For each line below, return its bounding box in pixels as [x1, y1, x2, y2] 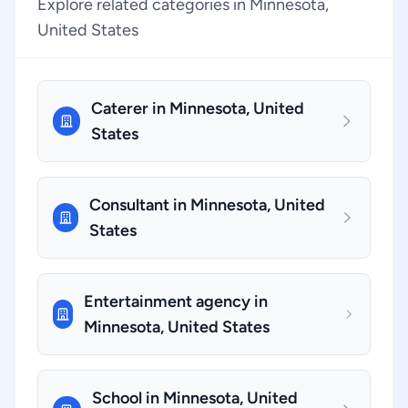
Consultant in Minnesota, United [88, 195, 325, 215]
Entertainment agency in [84, 291, 269, 311]
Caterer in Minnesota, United [90, 98, 304, 118]
